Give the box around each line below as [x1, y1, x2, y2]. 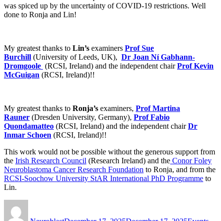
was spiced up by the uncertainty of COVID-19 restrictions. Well [4, 1, 206, 10]
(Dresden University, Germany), [32, 112, 134, 121]
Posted [64, 199, 84, 208]
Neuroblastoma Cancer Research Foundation [4, 165, 144, 174]
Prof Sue [125, 43, 154, 52]
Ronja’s [73, 104, 98, 112]
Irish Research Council [15, 156, 86, 165]
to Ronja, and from [144, 165, 206, 174]
